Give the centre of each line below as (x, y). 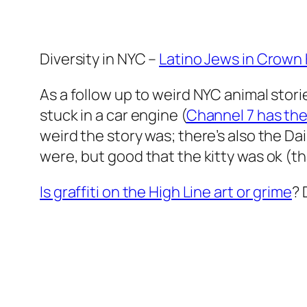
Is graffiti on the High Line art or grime (166, 192)
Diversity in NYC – (100, 59)
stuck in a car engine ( (113, 115)
